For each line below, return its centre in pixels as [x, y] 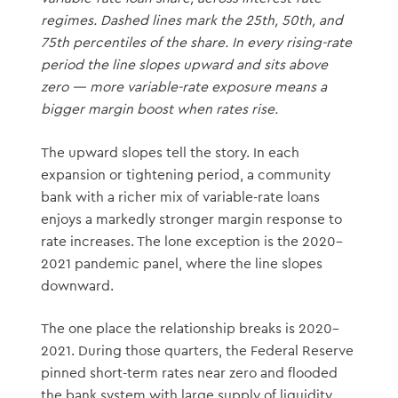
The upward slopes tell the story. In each [170, 152]
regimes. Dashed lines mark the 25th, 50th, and [191, 21]
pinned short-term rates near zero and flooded [189, 373]
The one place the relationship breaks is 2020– [190, 328]
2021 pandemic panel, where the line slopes [181, 263]
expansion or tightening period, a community [185, 175]
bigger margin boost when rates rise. [159, 110]
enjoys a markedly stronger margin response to [191, 219]
